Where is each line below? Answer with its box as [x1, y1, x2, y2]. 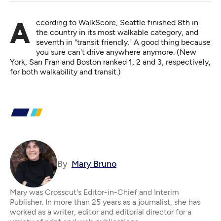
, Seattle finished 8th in [116, 18, 198, 27]
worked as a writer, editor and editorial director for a [10, 207, 191, 217]
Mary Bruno [72, 158, 116, 169]
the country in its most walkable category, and [36, 28, 198, 37]
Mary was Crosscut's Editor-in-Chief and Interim [10, 187, 179, 197]
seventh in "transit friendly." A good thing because [36, 37, 211, 47]
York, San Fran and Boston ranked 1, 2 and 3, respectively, [10, 57, 211, 67]
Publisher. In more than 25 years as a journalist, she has [10, 197, 200, 207]
